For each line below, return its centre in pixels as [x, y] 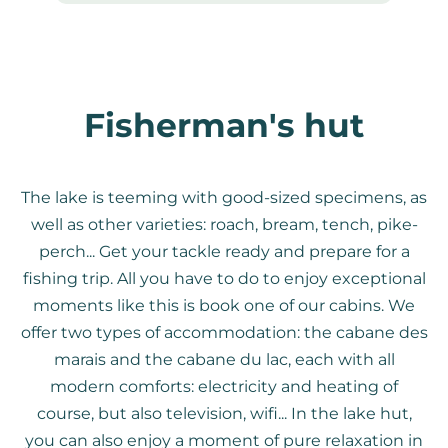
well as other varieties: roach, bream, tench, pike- [224, 224]
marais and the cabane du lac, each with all [224, 359]
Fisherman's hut [224, 125]
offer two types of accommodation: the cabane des [224, 332]
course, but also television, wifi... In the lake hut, [224, 413]
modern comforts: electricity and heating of [224, 386]
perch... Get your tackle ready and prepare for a [224, 251]
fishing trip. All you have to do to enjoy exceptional [224, 278]
